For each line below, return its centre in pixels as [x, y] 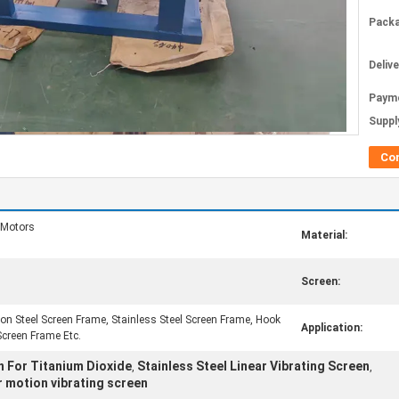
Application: [332, 328]
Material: [324, 235]
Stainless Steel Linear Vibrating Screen [253, 366]
